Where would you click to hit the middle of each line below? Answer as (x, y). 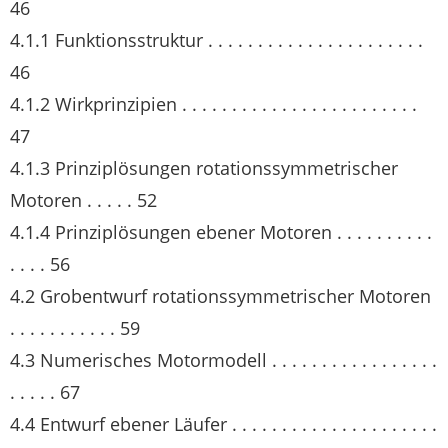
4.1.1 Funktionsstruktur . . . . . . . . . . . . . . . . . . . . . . (216, 40)
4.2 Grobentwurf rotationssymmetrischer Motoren (220, 296)
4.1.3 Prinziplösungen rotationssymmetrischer (204, 168)
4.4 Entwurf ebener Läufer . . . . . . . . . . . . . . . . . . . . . (223, 424)
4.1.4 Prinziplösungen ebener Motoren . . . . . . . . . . (221, 232)
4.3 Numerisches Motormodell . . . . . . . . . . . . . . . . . (223, 360)
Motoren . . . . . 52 (83, 200)
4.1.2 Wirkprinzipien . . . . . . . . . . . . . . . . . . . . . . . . (213, 104)
